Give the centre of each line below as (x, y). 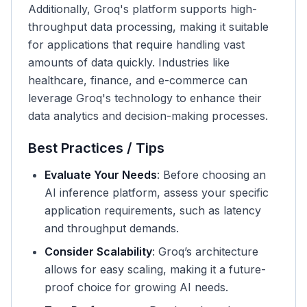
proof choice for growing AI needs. (136, 287)
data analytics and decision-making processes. (148, 116)
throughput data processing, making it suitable (148, 27)
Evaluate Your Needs (101, 175)
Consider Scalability (98, 251)
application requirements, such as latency (153, 210)
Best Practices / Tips (96, 148)
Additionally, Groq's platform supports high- (143, 9)
